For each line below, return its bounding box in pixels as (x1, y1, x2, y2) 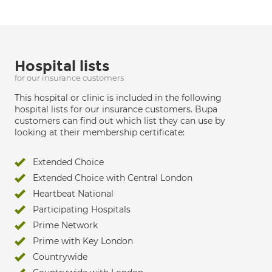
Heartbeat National (33, 188, 114, 199)
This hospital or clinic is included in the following (15, 92, 222, 103)
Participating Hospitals (33, 204, 131, 215)
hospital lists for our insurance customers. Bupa (15, 104, 217, 115)
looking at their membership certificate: (15, 127, 185, 138)
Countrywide (33, 251, 87, 262)
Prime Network (33, 220, 98, 231)
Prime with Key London (33, 236, 133, 246)
